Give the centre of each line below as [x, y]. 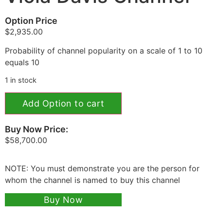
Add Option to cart [63, 104]
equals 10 [22, 62]
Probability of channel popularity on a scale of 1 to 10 [104, 50]
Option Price [31, 21]
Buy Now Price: [36, 129]
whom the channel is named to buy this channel [92, 180]
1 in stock [21, 80]
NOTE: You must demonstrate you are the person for [102, 169]
